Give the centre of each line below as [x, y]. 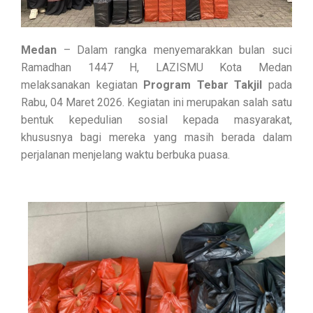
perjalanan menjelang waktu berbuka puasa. [125, 154]
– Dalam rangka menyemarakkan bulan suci [174, 50]
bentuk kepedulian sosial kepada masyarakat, [156, 119]
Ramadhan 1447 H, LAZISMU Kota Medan [156, 67]
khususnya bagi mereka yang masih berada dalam [156, 137]
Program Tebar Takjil [203, 85]
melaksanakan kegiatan [82, 85]
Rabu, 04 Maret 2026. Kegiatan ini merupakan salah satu [156, 102]
